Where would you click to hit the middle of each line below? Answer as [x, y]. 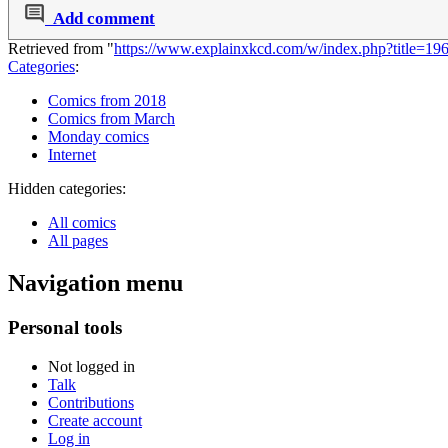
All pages [78, 241]
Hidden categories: [67, 189]
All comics [82, 223]
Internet [72, 155]
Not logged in [91, 366]
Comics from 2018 [107, 101]
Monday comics [98, 137]
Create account [95, 420]
